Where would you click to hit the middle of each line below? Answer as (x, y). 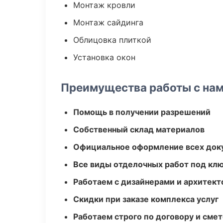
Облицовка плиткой (112, 40)
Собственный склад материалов (139, 129)
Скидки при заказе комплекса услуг (146, 199)
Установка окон (104, 57)
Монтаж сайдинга (108, 22)
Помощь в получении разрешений (142, 112)
